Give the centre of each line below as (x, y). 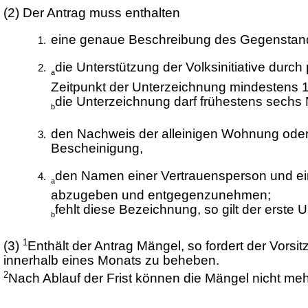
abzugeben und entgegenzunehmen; (161, 195)
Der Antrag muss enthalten (101, 12)
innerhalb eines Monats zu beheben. (111, 261)
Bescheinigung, (97, 148)
